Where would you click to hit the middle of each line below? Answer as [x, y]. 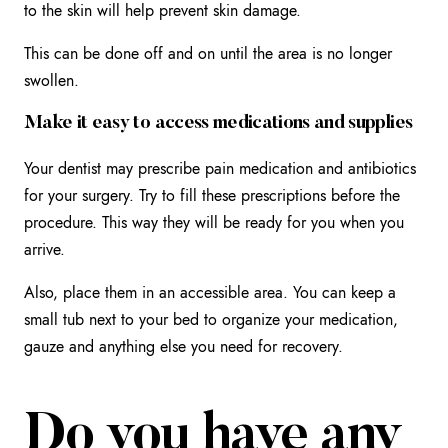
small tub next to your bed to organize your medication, [211, 320]
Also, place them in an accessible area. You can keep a [210, 293]
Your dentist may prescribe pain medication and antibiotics [220, 169]
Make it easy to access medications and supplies [218, 124]
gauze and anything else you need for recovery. [183, 347]
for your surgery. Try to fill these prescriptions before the [212, 196]
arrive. [44, 250]
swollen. [51, 80]
